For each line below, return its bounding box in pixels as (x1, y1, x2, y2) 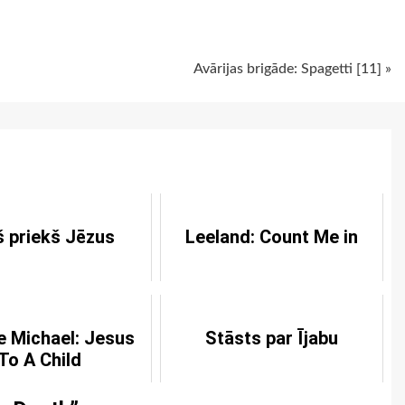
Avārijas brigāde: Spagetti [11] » (193, 61, 391, 76)
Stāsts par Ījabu (204, 327, 338, 349)
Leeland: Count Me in (184, 226, 358, 248)
